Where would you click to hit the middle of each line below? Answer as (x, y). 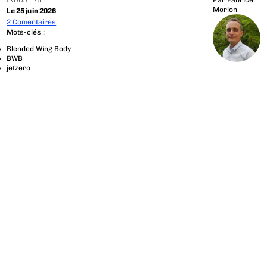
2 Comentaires (32, 22)
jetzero (19, 68)
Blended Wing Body (39, 49)
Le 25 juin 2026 (32, 10)
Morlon (225, 10)
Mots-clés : (26, 32)
